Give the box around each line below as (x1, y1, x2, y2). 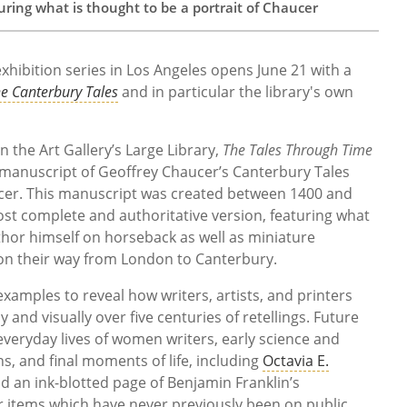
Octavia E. (263, 351, 329, 372)
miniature (248, 227, 315, 248)
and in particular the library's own (122, 82, 353, 103)
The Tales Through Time (223, 140, 372, 161)
